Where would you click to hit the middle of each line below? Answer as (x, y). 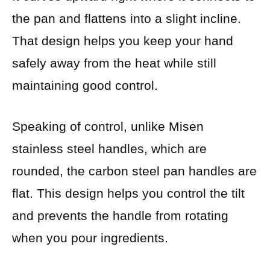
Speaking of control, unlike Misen (108, 127)
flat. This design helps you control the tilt (128, 193)
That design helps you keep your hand (123, 40)
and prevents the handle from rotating (120, 216)
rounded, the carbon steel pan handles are (134, 171)
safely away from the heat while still (114, 63)
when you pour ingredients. (90, 238)
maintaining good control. (85, 85)
